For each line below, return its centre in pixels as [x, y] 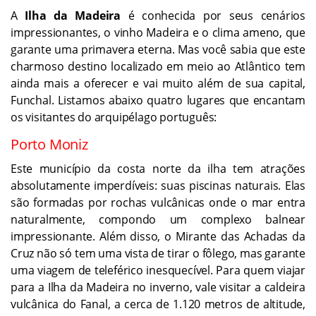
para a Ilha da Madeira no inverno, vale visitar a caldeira [158, 287]
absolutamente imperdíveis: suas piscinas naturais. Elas [158, 186]
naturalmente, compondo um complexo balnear [158, 220]
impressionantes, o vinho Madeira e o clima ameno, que [158, 33]
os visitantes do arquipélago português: [114, 117]
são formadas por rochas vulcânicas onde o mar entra [158, 203]
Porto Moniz [49, 145]
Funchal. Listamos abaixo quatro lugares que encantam [158, 101]
